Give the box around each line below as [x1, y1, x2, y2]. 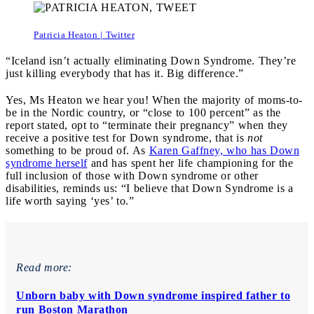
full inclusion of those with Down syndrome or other [6, 169, 259, 182]
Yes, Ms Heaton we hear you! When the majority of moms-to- [6, 93, 303, 106]
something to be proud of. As [6, 144, 149, 156]
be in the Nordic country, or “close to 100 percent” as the [6, 106, 281, 118]
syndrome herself [6, 156, 88, 169]
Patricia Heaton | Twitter [34, 29, 135, 40]
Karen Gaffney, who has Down [149, 144, 299, 156]
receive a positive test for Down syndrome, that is [6, 131, 247, 144]
